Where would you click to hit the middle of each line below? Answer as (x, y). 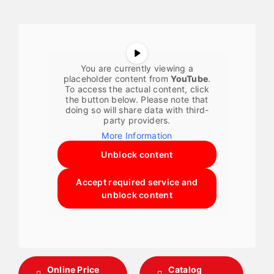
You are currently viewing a (137, 68)
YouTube (190, 79)
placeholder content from (117, 79)
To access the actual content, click (137, 89)
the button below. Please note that (137, 100)
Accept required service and (137, 182)
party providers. (137, 120)
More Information (137, 136)
